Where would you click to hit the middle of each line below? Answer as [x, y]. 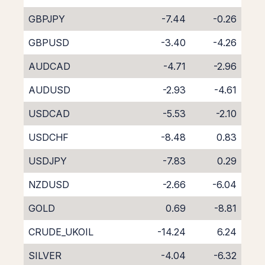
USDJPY [48, 161]
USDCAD [49, 114]
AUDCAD [49, 66]
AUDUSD [49, 90]
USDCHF [49, 137]
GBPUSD [49, 43]
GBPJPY [47, 19]
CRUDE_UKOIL [61, 232]
